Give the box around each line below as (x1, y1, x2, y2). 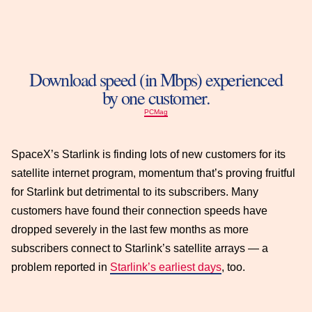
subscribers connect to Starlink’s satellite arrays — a (11, 242, 268, 254)
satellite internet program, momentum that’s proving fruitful (11, 166, 295, 179)
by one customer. (102, 84, 210, 109)
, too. (221, 260, 245, 273)
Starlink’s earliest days (110, 260, 221, 273)
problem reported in (11, 260, 110, 273)
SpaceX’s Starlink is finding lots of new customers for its (11, 148, 286, 160)
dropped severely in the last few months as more (11, 223, 249, 235)
